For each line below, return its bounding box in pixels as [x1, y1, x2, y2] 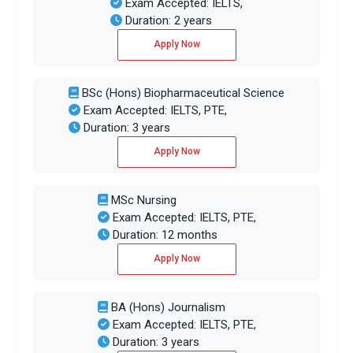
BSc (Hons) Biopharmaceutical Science [79, 85, 284, 100]
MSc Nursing [107, 192, 176, 207]
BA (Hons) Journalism [107, 299, 225, 314]
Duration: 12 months [109, 227, 217, 242]
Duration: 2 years [122, 13, 212, 28]
